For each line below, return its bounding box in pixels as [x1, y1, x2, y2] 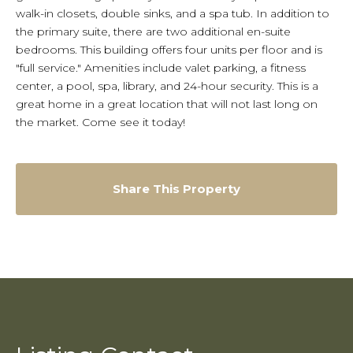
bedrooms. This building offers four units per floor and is [16, 43, 322, 58]
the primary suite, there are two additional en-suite [16, 24, 291, 39]
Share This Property [113, 181, 240, 197]
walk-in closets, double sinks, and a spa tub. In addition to [16, 6, 329, 21]
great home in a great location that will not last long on [16, 97, 318, 112]
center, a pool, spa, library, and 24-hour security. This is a [16, 79, 318, 94]
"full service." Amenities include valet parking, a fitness [16, 61, 306, 76]
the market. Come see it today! [16, 115, 185, 130]
